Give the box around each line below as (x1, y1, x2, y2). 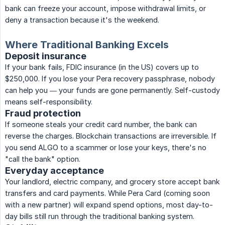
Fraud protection (5, 108, 81, 119)
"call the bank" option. (5, 155, 80, 164)
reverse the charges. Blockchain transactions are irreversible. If (5, 132, 216, 141)
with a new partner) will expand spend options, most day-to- (5, 200, 213, 209)
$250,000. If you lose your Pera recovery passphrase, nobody (5, 74, 215, 83)
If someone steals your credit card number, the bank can (5, 120, 197, 129)
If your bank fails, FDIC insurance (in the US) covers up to (5, 63, 199, 72)
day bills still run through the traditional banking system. (5, 212, 194, 221)
